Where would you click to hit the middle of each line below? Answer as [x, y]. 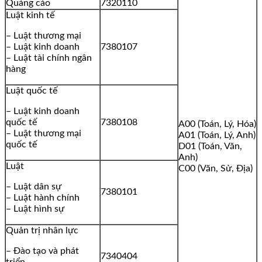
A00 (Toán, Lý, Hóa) [217, 124]
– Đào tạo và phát [42, 251]
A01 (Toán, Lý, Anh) [217, 135]
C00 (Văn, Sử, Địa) [216, 169]
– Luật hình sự [35, 209]
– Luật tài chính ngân [49, 58]
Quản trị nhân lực [42, 231]
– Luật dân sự [34, 187]
